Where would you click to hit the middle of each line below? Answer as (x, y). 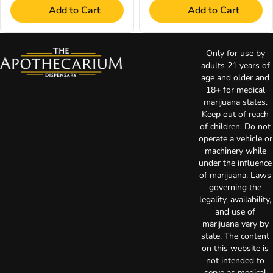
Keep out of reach (235, 114)
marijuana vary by (235, 224)
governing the (235, 187)
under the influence (235, 163)
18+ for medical (235, 90)
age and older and (235, 78)
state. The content (235, 236)
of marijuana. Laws (235, 175)
